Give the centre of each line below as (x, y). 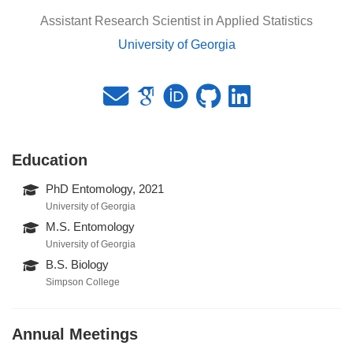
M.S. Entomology (91, 227)
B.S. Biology (78, 264)
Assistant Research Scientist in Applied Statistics (176, 20)
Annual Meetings (75, 334)
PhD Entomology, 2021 (105, 189)
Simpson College (83, 282)
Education (50, 160)
